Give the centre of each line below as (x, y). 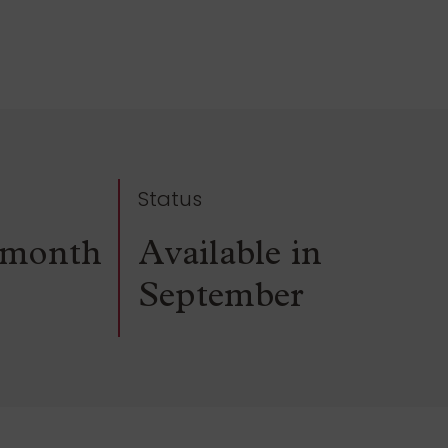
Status (169, 199)
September (220, 300)
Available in (229, 258)
